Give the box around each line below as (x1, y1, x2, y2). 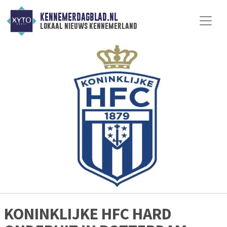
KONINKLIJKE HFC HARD (4, 204, 172, 224)
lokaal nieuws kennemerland (40, 21, 137, 31)
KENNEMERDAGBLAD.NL (40, 12, 118, 23)
